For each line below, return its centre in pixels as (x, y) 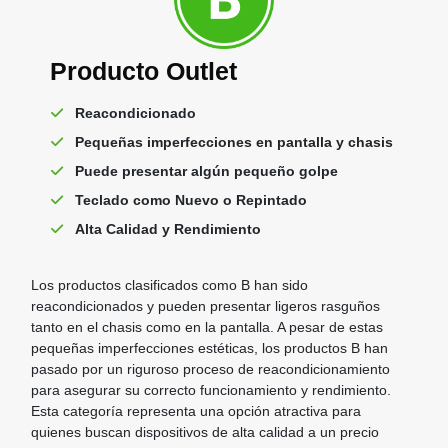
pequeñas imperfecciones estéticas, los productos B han (209, 347)
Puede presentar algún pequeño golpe (206, 170)
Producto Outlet (143, 70)
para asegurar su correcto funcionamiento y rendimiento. (210, 389)
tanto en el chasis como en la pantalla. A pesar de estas (206, 326)
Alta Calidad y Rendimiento (167, 228)
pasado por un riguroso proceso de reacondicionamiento (210, 368)
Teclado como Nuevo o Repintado (190, 199)
